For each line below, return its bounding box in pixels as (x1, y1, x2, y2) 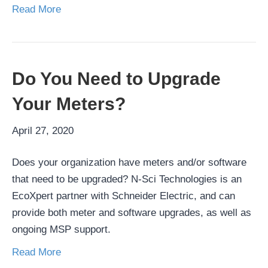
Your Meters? (12, 94, 126, 114)
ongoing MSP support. (12, 224, 111, 236)
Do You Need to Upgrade (12, 69, 221, 89)
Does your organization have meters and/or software (12, 157, 246, 169)
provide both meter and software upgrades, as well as (12, 207, 251, 219)
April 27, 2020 (12, 125, 74, 137)
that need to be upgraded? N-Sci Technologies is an (12, 173, 242, 185)
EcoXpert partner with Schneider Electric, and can (12, 190, 235, 202)
